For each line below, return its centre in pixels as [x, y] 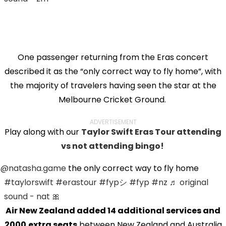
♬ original [189, 182]
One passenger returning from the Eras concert [113, 57]
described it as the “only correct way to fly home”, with [113, 71]
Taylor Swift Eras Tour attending [151, 132]
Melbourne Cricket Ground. [113, 99]
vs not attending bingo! [113, 146]
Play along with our [43, 132]
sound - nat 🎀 [32, 196]
